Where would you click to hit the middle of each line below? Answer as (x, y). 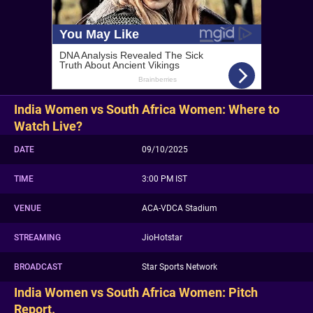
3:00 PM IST (165, 179)
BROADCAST (38, 267)
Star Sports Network (180, 267)
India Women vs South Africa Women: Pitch (136, 292)
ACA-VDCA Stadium (181, 208)
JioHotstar (162, 237)
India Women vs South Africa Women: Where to (147, 109)
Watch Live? (48, 126)
